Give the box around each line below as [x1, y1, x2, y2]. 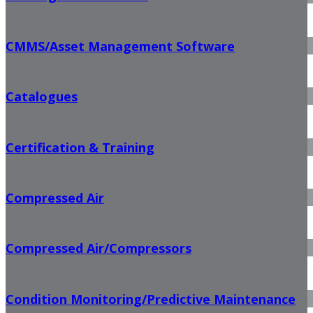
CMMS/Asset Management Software [6, 37, 235, 54]
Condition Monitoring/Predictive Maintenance [6, 290, 296, 307]
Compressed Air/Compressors [6, 240, 191, 257]
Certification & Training [6, 138, 154, 156]
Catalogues [6, 88, 78, 105]
